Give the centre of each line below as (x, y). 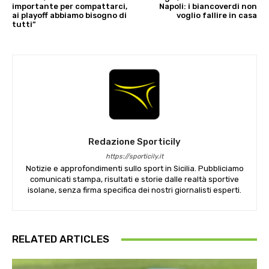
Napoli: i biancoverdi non (208, 7)
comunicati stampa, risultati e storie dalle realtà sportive (134, 180)
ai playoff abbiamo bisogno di (69, 16)
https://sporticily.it (134, 157)
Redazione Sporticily (134, 142)
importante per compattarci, (70, 7)
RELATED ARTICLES (61, 239)
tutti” (24, 25)
